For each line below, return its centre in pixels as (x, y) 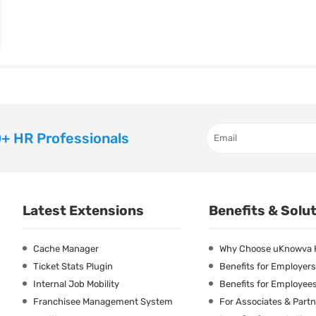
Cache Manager (66, 248)
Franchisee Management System (103, 301)
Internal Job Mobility (76, 284)
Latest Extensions (83, 210)
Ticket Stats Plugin (73, 266)
